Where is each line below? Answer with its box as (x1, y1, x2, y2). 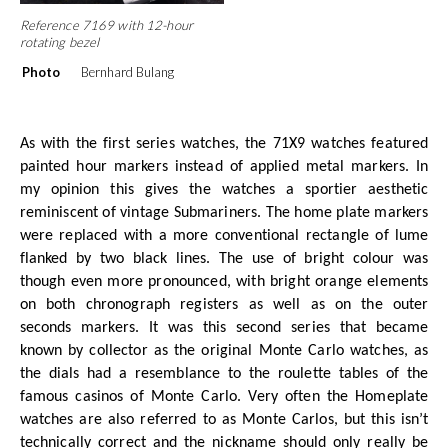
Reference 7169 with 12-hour (19, 17, 194, 34)
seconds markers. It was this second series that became (19, 320, 429, 337)
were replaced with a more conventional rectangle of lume (19, 228, 429, 245)
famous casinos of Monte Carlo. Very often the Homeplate (19, 389, 429, 406)
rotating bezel (19, 34, 100, 51)
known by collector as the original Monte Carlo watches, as (19, 343, 429, 360)
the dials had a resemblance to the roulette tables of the (19, 366, 429, 383)
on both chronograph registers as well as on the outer (19, 297, 429, 314)
